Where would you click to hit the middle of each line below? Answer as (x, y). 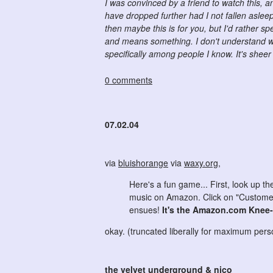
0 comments (129, 80)
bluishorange (143, 162)
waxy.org (201, 162)
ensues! (146, 209)
